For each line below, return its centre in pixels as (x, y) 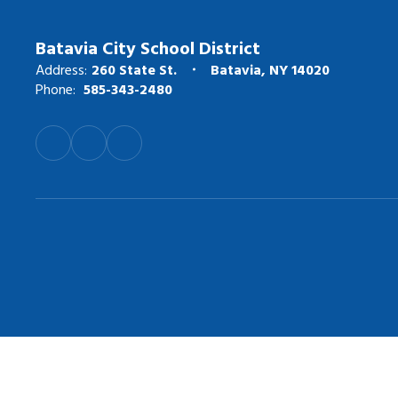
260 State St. (134, 69)
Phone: (56, 89)
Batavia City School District (148, 47)
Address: (61, 69)
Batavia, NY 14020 (270, 69)
